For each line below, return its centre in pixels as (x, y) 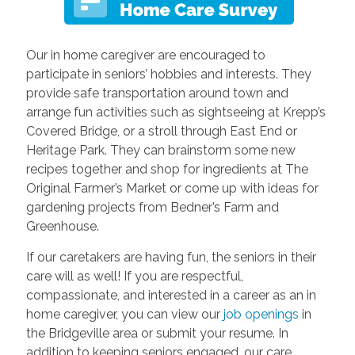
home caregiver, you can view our (124, 314)
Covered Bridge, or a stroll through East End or (161, 131)
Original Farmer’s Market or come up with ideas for (172, 188)
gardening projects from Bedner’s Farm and (152, 207)
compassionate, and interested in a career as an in (171, 295)
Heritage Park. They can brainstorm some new (160, 150)
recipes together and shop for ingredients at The (167, 169)
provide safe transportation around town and (157, 93)
